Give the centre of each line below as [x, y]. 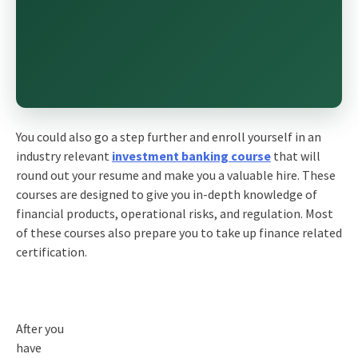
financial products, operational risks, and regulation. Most [174, 213]
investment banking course [191, 155]
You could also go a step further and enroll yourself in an [168, 136]
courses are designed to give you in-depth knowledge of [166, 194]
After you [40, 328]
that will [296, 155]
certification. [51, 251]
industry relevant [64, 155]
